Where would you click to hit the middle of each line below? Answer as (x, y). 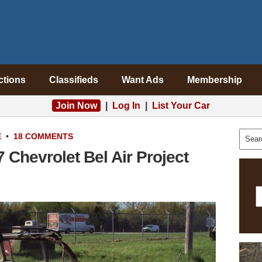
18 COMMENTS (43, 136)
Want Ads (142, 80)
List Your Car (181, 106)
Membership (214, 80)
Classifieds (73, 80)
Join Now (76, 106)
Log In (126, 106)
